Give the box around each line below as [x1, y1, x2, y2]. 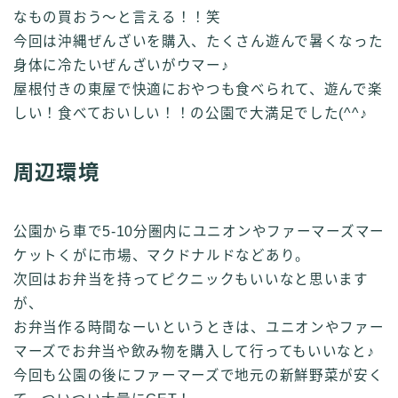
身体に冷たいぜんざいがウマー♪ [13, 57, 229, 73]
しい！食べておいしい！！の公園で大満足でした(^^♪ [13, 105, 368, 121]
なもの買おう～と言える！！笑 [13, 9, 221, 25]
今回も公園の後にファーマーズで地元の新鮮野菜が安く [13, 367, 384, 383]
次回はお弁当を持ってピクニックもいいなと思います [13, 271, 369, 287]
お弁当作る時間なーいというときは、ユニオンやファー [13, 319, 385, 335]
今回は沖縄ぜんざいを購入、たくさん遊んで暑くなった [13, 33, 384, 49]
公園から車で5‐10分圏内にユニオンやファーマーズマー [13, 223, 385, 239]
